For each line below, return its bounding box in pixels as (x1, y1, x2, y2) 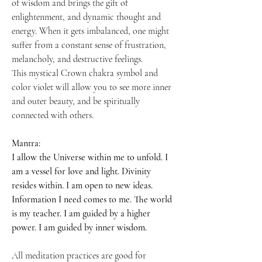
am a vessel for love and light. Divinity (12, 166, 151, 178)
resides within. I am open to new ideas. (12, 180, 153, 192)
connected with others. (12, 109, 94, 122)
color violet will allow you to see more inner (12, 81, 171, 94)
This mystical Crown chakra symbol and (12, 67, 158, 80)
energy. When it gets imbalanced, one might (12, 25, 169, 37)
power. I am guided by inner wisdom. (12, 222, 147, 234)
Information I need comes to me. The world (12, 194, 172, 206)
